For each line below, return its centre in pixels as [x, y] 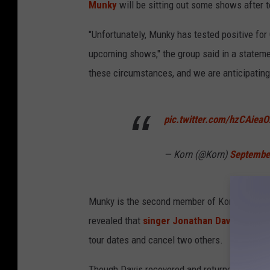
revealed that [116, 220]
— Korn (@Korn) [197, 154]
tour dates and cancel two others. [156, 240]
